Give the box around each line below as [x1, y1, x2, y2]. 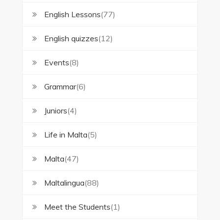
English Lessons [44, 9, 101, 19]
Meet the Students [44, 201, 110, 212]
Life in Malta [44, 129, 87, 139]
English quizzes [44, 33, 98, 43]
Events [44, 57, 69, 67]
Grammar [44, 81, 76, 91]
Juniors [44, 105, 67, 115]
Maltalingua [44, 177, 84, 188]
